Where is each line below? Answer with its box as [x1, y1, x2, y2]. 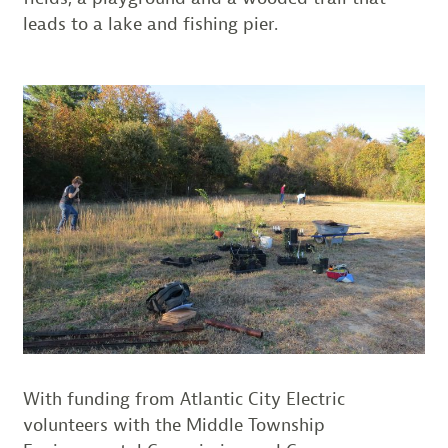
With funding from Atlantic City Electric [22, 387, 345, 410]
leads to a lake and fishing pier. [22, 13, 278, 36]
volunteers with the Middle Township [22, 413, 325, 436]
